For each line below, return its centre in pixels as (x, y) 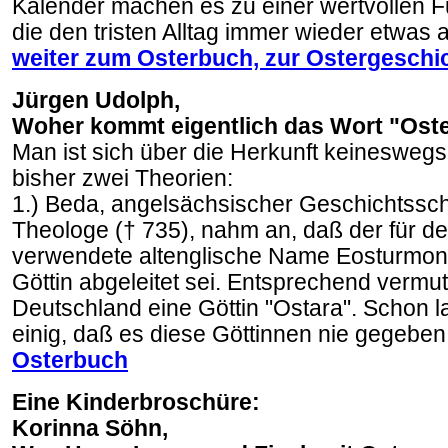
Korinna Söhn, (90, 428)
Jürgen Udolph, (96, 100)
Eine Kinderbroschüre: (136, 402)
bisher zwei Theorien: (122, 178)
